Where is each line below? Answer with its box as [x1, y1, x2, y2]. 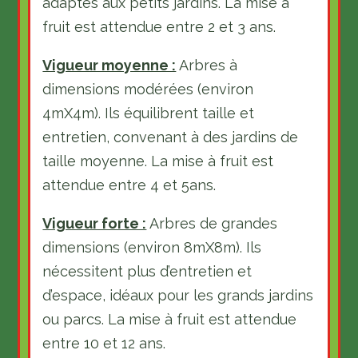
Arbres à [176, 57, 238, 74]
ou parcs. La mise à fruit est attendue [42, 311, 297, 328]
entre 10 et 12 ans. [42, 335, 166, 352]
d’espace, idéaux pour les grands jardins [42, 287, 314, 304]
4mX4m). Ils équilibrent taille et [42, 105, 255, 121]
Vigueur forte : [42, 215, 147, 232]
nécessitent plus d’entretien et [42, 263, 253, 280]
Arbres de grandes [146, 215, 278, 232]
